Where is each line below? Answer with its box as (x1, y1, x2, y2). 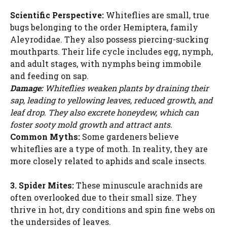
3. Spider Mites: (10, 180, 74, 191)
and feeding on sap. (10, 70, 89, 82)
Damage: (10, 83, 43, 94)
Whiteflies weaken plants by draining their (43, 83, 209, 94)
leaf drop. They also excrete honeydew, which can (10, 107, 199, 118)
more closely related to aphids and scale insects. (10, 156, 206, 167)
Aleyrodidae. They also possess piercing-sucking (10, 34, 209, 45)
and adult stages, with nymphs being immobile (10, 58, 201, 69)
